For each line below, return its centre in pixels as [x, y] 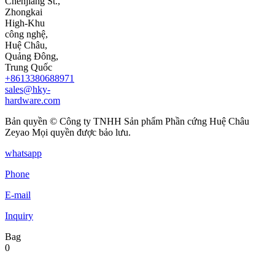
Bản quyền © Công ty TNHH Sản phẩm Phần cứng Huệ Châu [127, 122]
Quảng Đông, [32, 56]
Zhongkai [24, 12]
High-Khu [25, 23]
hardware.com [33, 101]
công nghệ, [26, 34]
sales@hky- [28, 90]
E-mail [18, 195]
